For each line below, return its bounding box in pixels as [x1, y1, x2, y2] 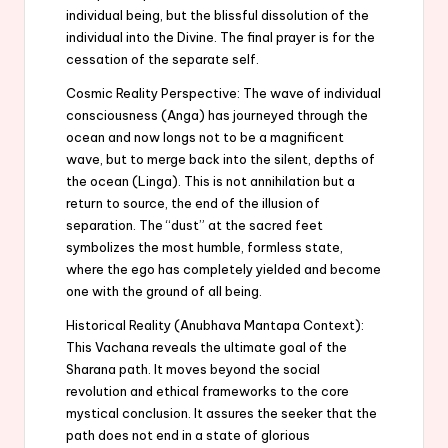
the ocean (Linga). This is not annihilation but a [66, 172, 355, 189]
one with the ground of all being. [66, 282, 262, 299]
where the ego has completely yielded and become [66, 260, 381, 277]
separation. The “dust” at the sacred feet [66, 216, 323, 233]
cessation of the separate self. [66, 50, 259, 67]
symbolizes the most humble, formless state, [66, 238, 343, 255]
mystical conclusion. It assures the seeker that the [66, 404, 377, 421]
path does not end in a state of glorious [66, 426, 310, 443]
